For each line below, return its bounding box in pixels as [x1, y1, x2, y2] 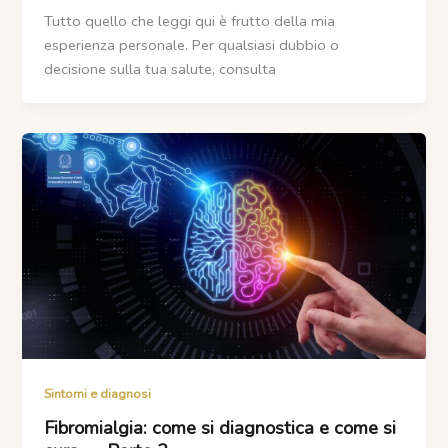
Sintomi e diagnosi [44, 385, 152, 404]
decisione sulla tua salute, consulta [44, 59, 277, 80]
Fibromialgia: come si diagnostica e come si [44, 415, 397, 440]
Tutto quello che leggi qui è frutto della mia [44, 11, 336, 32]
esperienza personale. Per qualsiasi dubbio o [44, 35, 340, 56]
